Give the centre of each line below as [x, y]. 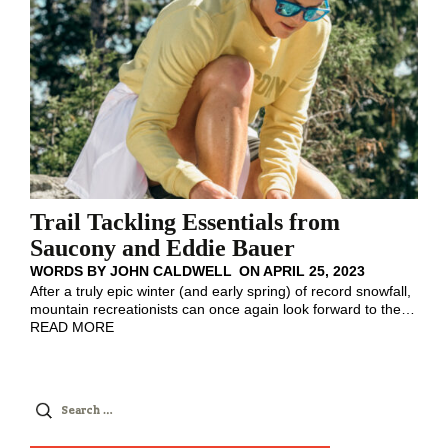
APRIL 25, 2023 [314, 271]
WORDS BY [70, 271]
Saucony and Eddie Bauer [162, 248]
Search [54, 405]
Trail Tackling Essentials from [185, 222]
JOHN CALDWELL [171, 271]
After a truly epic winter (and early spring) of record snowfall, [220, 291]
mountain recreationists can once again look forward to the [215, 309]
